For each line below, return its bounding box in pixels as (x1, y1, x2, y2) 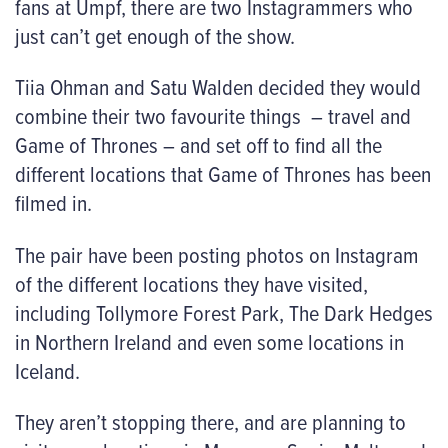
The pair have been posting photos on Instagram (15, 238, 419, 270)
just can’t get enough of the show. (15, 20, 295, 52)
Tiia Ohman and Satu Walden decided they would (15, 71, 421, 103)
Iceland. (15, 354, 80, 386)
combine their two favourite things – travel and (15, 100, 411, 132)
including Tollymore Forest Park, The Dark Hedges (15, 296, 433, 328)
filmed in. (15, 187, 92, 219)
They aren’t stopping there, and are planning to (15, 406, 406, 438)
